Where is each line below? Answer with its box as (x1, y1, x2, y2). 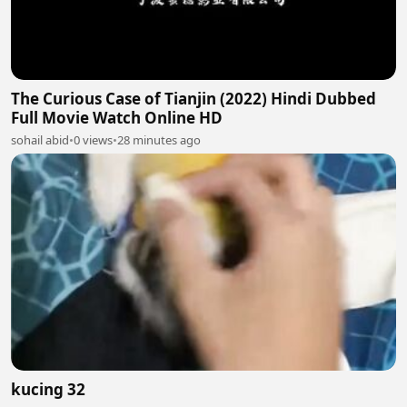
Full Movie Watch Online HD (11, 107, 223, 129)
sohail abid (11, 132, 69, 149)
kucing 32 (11, 378, 85, 400)
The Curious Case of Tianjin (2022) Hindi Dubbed (11, 88, 376, 110)
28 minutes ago (117, 132, 201, 149)
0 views (74, 132, 113, 149)
